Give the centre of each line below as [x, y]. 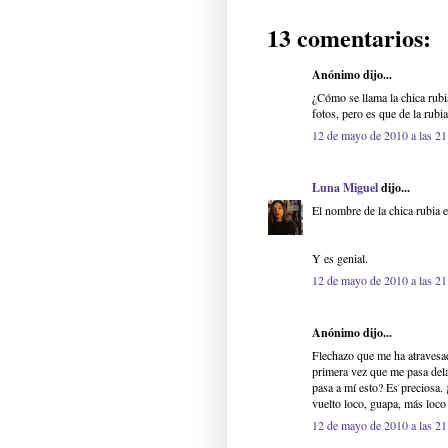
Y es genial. [340, 258]
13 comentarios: [349, 38]
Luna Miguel [345, 188]
